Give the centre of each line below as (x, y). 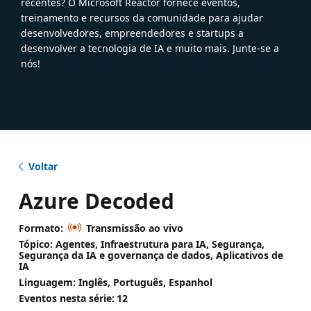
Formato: (41, 228)
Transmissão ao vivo (134, 228)
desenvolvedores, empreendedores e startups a (132, 33)
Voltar (43, 166)
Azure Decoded (96, 201)
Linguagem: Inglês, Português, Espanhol (115, 282)
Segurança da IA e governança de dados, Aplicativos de (151, 255)
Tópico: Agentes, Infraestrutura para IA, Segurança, (141, 244)
